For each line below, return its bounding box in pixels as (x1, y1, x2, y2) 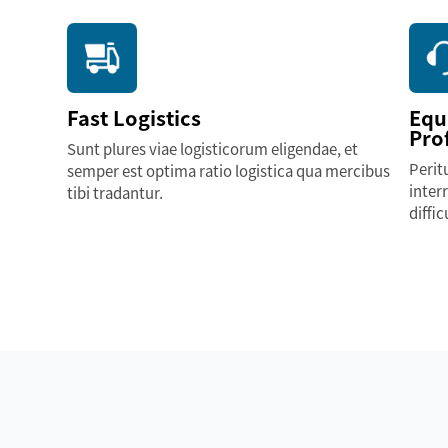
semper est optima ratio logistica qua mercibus (67, 160, 391, 182)
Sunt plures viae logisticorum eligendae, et (67, 138, 359, 160)
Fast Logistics (67, 103, 202, 133)
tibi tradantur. (67, 182, 164, 204)
